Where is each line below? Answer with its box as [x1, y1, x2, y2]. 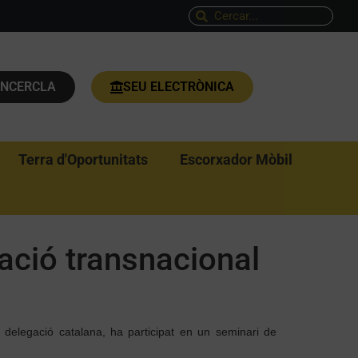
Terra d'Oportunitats [18, 151, 148, 168]
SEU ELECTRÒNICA [123, 78, 235, 94]
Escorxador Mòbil [180, 151, 292, 168]
